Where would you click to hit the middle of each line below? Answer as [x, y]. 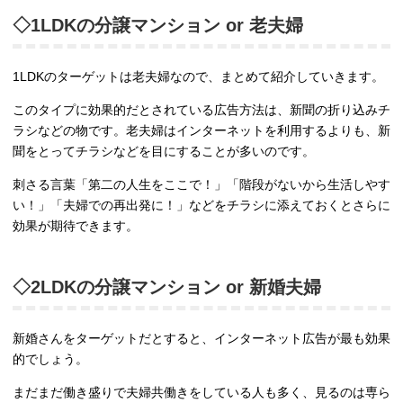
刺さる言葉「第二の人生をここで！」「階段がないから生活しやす [201, 185]
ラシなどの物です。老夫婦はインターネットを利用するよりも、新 [201, 131]
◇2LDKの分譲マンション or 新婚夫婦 [167, 287]
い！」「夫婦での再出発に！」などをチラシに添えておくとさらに [201, 206]
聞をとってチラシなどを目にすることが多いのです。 [164, 152]
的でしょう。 [50, 359]
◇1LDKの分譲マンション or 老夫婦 [158, 26]
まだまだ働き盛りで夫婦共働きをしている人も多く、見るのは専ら [201, 393]
